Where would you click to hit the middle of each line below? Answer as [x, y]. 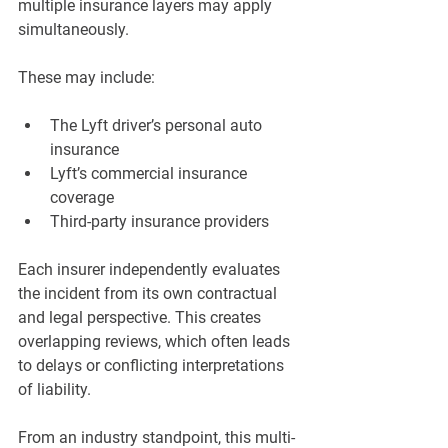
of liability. [54, 390]
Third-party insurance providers [159, 222]
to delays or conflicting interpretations [153, 366]
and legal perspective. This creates [141, 318]
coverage [82, 198]
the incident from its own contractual [149, 294]
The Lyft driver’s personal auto [158, 126]
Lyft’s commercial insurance [150, 174]
